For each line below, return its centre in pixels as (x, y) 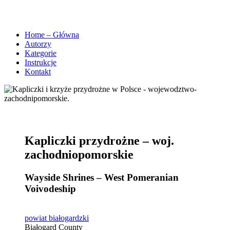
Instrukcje (41, 62)
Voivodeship (50, 188)
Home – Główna (52, 34)
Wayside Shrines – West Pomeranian (102, 177)
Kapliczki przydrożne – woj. (99, 140)
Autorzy (38, 44)
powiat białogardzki (57, 218)
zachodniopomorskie (79, 154)
